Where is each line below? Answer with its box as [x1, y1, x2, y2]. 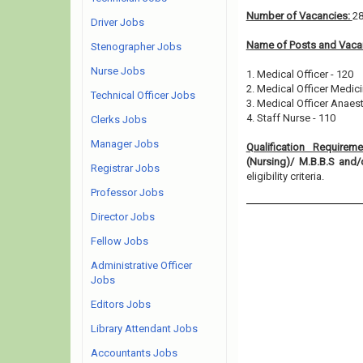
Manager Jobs [91, 138, 159, 150]
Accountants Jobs [91, 347, 177, 359]
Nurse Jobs [91, 65, 145, 77]
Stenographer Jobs [91, 41, 181, 53]
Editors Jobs [91, 298, 151, 310]
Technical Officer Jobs [91, 89, 195, 101]
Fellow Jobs [91, 235, 148, 247]
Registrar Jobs [91, 162, 160, 174]
